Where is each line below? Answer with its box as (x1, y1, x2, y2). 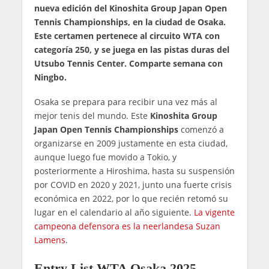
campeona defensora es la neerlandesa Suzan (34, 220, 220, 232)
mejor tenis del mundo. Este (34, 110, 150, 122)
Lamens (34, 234, 65, 246)
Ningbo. (34, 71, 67, 83)
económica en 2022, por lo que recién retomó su (34, 193, 228, 205)
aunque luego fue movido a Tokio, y (34, 151, 177, 163)
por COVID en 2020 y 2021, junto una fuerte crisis (34, 179, 232, 191)
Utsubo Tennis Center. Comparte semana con (34, 58, 223, 70)
